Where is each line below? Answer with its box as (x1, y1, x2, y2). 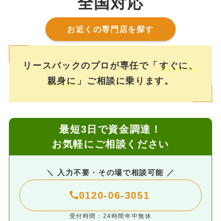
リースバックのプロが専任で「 (23, 61, 159, 71)
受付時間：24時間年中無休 (69, 212, 152, 220)
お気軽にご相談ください (52, 139, 169, 150)
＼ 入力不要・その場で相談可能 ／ (46, 168, 175, 177)
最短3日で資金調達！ (59, 124, 162, 135)
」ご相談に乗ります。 (77, 76, 174, 86)
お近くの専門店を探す (67, 24, 154, 34)
